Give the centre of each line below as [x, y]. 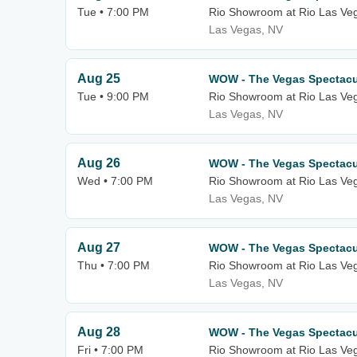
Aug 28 [99, 332]
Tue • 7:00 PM [113, 12]
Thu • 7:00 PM [114, 265]
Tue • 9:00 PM [113, 96]
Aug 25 [99, 78]
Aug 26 [99, 163]
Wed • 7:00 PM [115, 181]
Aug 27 [99, 247]
